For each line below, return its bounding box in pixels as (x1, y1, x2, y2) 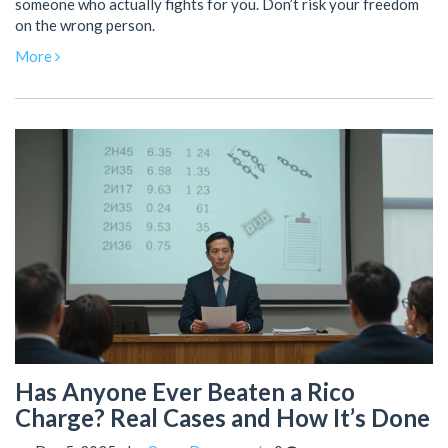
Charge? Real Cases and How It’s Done (15, 402, 430, 432)
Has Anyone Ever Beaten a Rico (15, 376, 355, 406)
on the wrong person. (15, 15, 155, 34)
